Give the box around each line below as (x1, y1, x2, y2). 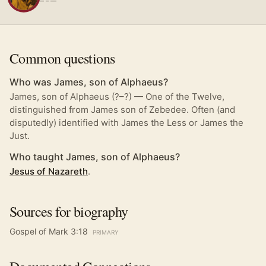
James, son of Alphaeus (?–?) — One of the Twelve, (9, 91, 224, 102)
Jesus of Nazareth (9, 166, 88, 177)
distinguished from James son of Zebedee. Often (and (9, 104, 235, 115)
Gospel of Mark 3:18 (9, 226, 88, 236)
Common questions (9, 49, 115, 68)
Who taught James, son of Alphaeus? (9, 151, 180, 163)
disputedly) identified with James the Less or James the (9, 117, 243, 128)
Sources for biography (9, 202, 128, 221)
